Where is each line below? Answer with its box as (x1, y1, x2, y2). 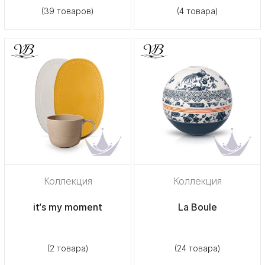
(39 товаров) (41, 5, 94, 16)
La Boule (177, 201, 217, 213)
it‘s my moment (33, 201, 102, 213)
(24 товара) (174, 243, 221, 253)
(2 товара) (47, 243, 89, 253)
